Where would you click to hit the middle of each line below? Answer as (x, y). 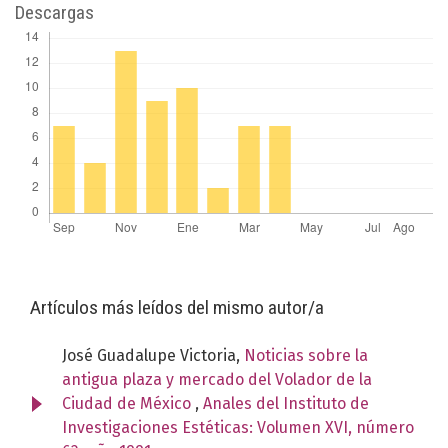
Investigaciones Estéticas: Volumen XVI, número (238, 427)
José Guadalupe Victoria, (153, 355)
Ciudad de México (128, 403)
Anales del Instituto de (286, 403)
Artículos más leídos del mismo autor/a (177, 307)
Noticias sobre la (306, 355)
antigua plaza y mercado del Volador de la (217, 379)
